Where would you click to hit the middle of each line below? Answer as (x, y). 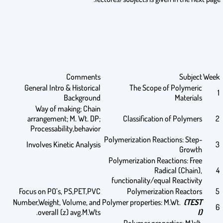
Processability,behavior (65, 128)
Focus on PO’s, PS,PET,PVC (60, 191)
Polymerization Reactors (165, 191)
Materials (188, 98)
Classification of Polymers (163, 118)
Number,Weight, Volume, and (57, 202)
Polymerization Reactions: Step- (153, 139)
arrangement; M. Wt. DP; (64, 118)
